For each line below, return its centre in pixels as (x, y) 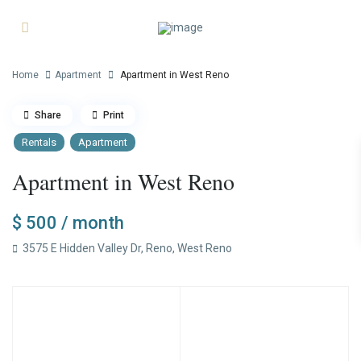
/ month (93, 223)
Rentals (39, 143)
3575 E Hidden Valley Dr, (83, 249)
